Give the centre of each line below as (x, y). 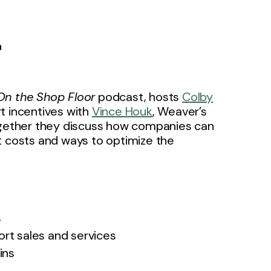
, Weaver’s (179, 112)
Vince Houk (122, 112)
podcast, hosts (139, 97)
